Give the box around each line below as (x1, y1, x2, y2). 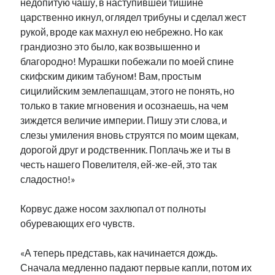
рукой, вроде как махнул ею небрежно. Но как (20, 26, 223, 37)
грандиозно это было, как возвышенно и (20, 41, 201, 52)
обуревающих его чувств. (20, 217, 135, 229)
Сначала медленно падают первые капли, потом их (20, 261, 252, 273)
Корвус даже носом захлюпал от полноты (20, 203, 207, 214)
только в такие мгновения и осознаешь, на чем (20, 99, 229, 111)
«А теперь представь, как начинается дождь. (20, 247, 218, 258)
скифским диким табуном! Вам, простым (20, 70, 202, 82)
